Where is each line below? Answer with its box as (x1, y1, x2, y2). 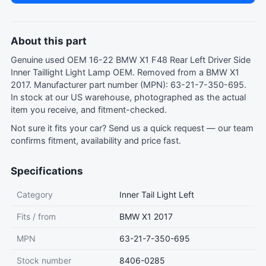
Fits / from (17, 211, 56, 221)
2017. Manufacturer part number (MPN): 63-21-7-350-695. (11, 80, 246, 90)
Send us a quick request (109, 123, 204, 134)
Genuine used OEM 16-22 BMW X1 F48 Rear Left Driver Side (11, 55, 251, 65)
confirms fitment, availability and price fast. (11, 135, 181, 146)
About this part (11, 35, 87, 47)
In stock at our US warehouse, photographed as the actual (11, 92, 246, 103)
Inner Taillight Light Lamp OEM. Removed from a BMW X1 (11, 67, 239, 78)
